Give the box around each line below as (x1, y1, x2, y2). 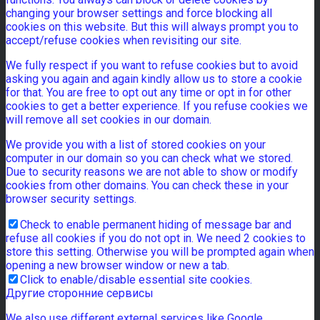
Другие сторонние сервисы (6, 286, 154, 301)
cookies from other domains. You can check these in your (6, 179, 289, 193)
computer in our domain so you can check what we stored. (6, 151, 293, 166)
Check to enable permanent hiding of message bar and (20, 218, 291, 232)
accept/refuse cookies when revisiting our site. (6, 34, 241, 48)
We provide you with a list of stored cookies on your (6, 138, 266, 152)
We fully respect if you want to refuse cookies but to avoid (6, 59, 298, 73)
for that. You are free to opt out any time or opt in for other (6, 86, 291, 100)
